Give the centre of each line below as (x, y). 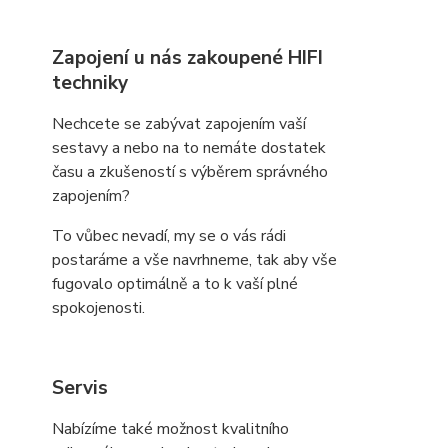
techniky (90, 83)
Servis (80, 388)
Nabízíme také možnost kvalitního (170, 429)
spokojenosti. (98, 308)
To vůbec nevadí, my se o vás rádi (169, 236)
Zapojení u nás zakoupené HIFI (187, 58)
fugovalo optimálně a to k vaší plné (175, 284)
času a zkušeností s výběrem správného (190, 172)
